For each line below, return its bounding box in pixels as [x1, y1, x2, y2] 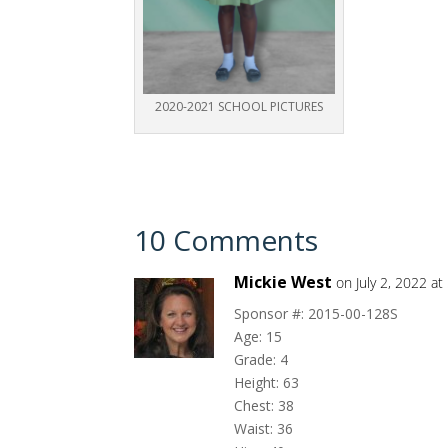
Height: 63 [234, 373, 300, 392]
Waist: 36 [234, 419, 294, 438]
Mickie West [234, 271, 333, 293]
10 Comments [134, 221, 319, 259]
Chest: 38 [234, 396, 295, 415]
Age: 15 [234, 327, 283, 346]
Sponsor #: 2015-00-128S [234, 304, 399, 323]
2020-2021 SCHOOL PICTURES [155, 98, 324, 115]
